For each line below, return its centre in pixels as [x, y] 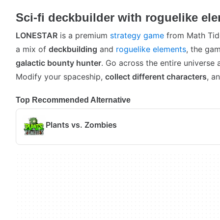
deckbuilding [73, 49]
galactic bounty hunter [58, 63]
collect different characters [156, 77]
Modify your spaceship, [60, 77]
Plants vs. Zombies [81, 124]
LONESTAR [37, 35]
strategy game [137, 35]
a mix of [32, 49]
